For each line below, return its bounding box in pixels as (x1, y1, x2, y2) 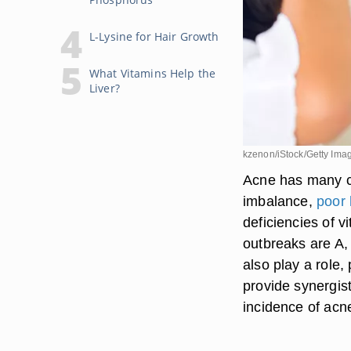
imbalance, (243, 193, 317, 209)
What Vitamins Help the (89, 66, 216, 81)
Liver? (89, 81, 120, 96)
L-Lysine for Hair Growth (89, 29, 219, 44)
